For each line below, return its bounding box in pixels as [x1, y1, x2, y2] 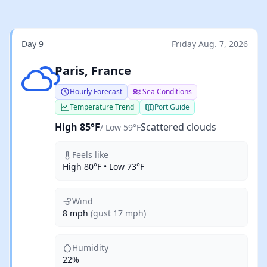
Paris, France [55, 63, 131, 79]
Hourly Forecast [70, 86, 122, 97]
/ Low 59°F [100, 122, 141, 133]
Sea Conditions [142, 86, 192, 97]
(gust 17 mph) [91, 207, 146, 219]
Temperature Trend [70, 102, 134, 112]
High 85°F [55, 120, 100, 133]
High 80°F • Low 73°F [63, 161, 144, 172]
